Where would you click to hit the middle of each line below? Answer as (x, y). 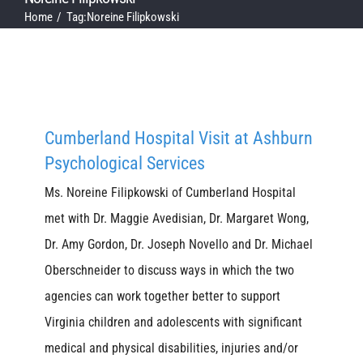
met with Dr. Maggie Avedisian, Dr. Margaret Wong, (177, 219)
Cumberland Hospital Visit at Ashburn (179, 139)
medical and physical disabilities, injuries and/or (171, 348)
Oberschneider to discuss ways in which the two (169, 271)
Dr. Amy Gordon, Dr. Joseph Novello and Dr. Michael (179, 245)
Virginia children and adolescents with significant (173, 322)
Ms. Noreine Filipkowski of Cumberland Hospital (170, 193)
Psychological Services (125, 164)
